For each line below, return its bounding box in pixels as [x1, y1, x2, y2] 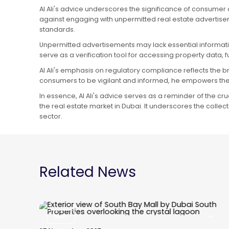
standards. [39, 25, 75, 34]
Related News [39, 162, 136, 182]
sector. [39, 111, 62, 121]
